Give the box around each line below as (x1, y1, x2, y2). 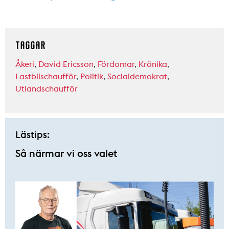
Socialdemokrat (107, 71, 167, 82)
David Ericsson (38, 59, 94, 70)
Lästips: (15, 128, 50, 141)
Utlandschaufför (15, 83, 78, 94)
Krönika (139, 59, 167, 70)
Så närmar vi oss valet (15, 147, 118, 160)
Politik (80, 71, 103, 82)
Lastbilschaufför (15, 71, 76, 82)
